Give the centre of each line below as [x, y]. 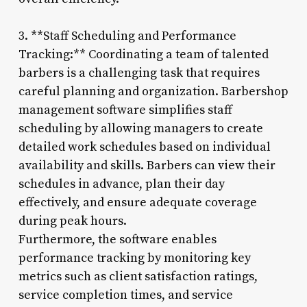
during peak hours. [72, 221]
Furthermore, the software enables [117, 239]
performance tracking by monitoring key [134, 258]
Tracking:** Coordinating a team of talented [143, 54]
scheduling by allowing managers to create [140, 128]
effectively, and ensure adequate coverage [137, 202]
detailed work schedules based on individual [144, 147]
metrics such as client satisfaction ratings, [138, 276]
